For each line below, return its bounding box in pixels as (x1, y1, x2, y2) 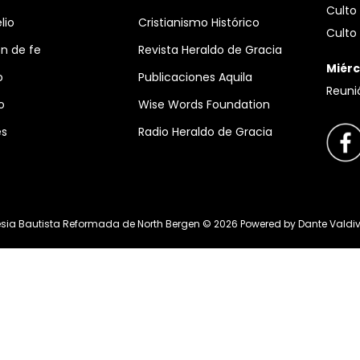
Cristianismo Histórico (138, 14, 260, 31)
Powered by (237, 217, 298, 231)
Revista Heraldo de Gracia (138, 42, 282, 59)
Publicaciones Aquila (138, 69, 252, 86)
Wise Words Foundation (138, 96, 270, 113)
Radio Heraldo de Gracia (138, 124, 272, 141)
